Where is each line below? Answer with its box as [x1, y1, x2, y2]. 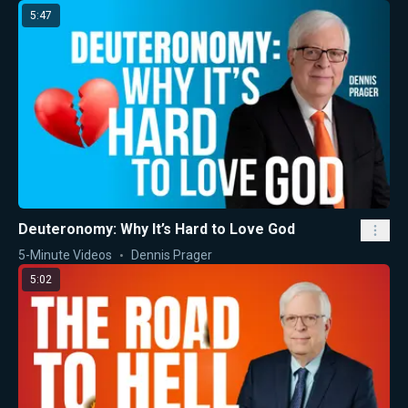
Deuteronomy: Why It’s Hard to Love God [18, 220, 295, 239]
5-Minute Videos [18, 248, 112, 263]
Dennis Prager [131, 248, 212, 263]
